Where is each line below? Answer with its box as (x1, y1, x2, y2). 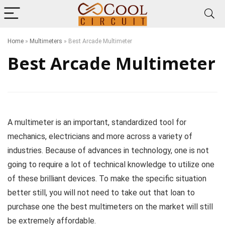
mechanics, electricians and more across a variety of (8, 132, 192, 141)
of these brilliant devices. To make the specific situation (8, 174, 206, 183)
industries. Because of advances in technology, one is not (8, 146, 209, 155)
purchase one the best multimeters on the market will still (8, 202, 213, 211)
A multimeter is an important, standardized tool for (8, 118, 186, 127)
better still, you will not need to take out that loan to (8, 188, 195, 197)
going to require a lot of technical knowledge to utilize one (8, 160, 214, 169)
